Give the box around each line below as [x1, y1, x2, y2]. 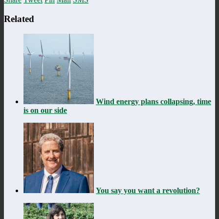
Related [4, 13, 34, 24]
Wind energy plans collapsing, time [96, 97, 211, 106]
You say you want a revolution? [96, 186, 200, 195]
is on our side [23, 106, 67, 114]
